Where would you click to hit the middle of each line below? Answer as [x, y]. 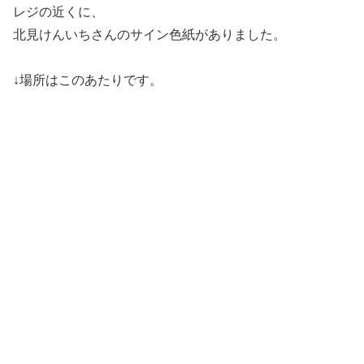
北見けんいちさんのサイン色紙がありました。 [149, 35]
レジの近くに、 [58, 12]
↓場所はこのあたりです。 [88, 80]
